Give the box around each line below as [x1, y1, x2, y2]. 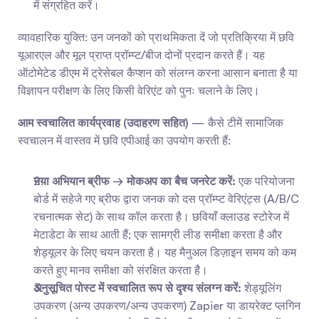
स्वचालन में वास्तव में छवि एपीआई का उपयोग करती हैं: [18, 133, 231, 147]
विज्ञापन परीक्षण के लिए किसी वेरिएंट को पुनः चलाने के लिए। [18, 83, 260, 98]
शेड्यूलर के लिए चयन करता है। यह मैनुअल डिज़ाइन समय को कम [33, 245, 296, 259]
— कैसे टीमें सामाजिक [189, 115, 283, 130]
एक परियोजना [236, 174, 295, 188]
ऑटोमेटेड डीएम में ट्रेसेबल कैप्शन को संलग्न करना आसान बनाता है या [18, 66, 298, 80]
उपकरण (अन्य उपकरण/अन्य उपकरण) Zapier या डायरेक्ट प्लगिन [33, 298, 300, 313]
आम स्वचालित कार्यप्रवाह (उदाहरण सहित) [18, 115, 189, 130]
